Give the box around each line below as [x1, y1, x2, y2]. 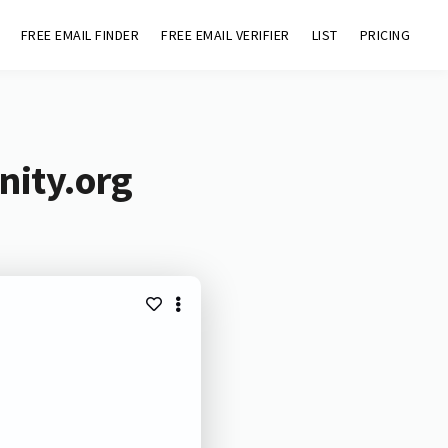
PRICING [359, 26, 411, 44]
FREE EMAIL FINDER [20, 26, 140, 44]
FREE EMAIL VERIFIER [161, 26, 290, 44]
